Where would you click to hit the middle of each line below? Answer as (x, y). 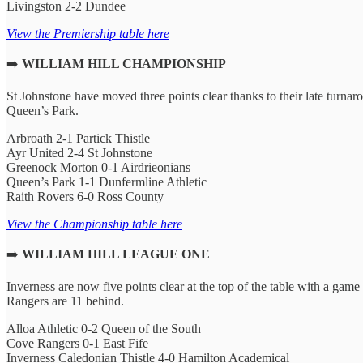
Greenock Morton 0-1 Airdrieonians (98, 167)
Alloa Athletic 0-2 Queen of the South (104, 328)
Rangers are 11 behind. (65, 301)
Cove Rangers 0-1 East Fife (77, 343)
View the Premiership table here (88, 33)
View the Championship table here (94, 224)
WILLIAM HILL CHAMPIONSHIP (124, 63)
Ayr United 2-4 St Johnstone (79, 152)
